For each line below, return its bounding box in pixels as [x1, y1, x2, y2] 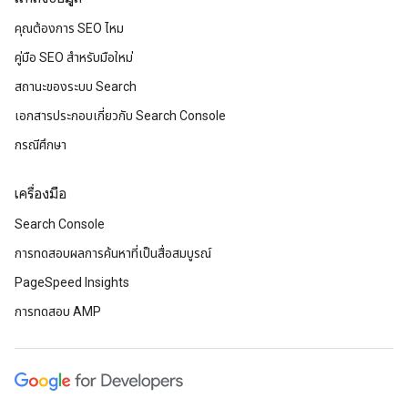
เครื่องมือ [15, 185, 66, 203]
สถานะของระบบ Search [15, 79, 137, 94]
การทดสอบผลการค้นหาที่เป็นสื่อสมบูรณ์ [15, 246, 211, 260]
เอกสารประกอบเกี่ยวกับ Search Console [15, 108, 226, 123]
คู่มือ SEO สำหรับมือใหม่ [15, 50, 133, 65]
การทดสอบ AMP [15, 304, 101, 319]
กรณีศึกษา [15, 138, 66, 152]
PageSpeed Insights [15, 275, 129, 290]
